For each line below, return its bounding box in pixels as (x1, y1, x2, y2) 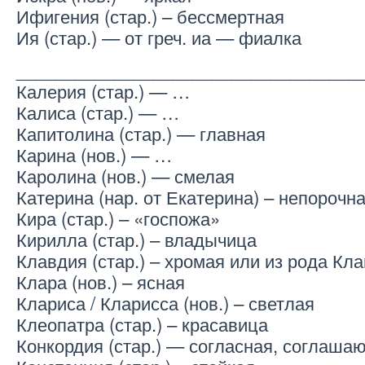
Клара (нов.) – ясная (16, 268, 185, 295)
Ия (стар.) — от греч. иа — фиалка (16, 24, 301, 51)
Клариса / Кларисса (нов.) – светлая (16, 289, 314, 316)
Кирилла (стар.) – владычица (16, 226, 257, 253)
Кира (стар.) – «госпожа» (16, 204, 220, 231)
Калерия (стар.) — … (16, 77, 190, 104)
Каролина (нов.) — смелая (16, 162, 235, 189)
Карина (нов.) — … (16, 141, 172, 168)
